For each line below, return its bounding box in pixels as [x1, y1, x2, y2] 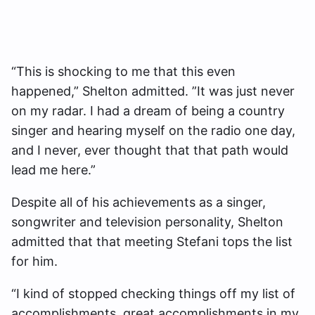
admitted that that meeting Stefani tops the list [11, 233, 292, 249]
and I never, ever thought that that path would [11, 142, 288, 157]
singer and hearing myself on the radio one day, [11, 122, 295, 138]
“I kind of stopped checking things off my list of [11, 285, 295, 301]
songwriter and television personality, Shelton [11, 214, 283, 229]
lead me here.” [11, 162, 96, 177]
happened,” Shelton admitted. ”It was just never [11, 83, 295, 98]
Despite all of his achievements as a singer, [11, 194, 266, 210]
